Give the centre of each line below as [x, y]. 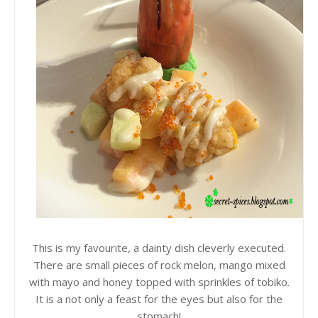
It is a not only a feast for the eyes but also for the [159, 298]
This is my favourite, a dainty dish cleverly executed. [159, 247]
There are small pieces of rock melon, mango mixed [159, 264]
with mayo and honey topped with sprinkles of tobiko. [159, 281]
